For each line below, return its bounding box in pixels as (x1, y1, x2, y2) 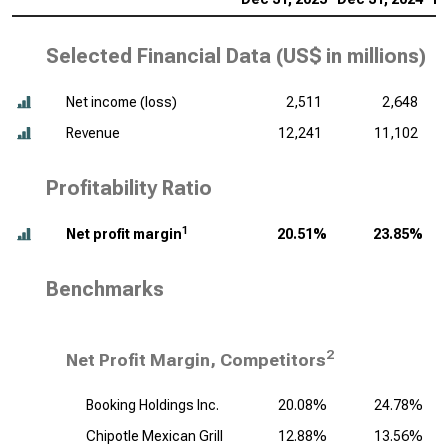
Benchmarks (46, 277, 164, 301)
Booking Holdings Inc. (86, 397, 219, 413)
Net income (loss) (66, 94, 177, 110)
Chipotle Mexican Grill (86, 428, 223, 444)
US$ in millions (283, 44, 419, 68)
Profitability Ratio (46, 176, 212, 200)
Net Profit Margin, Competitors (66, 350, 326, 370)
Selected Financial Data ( (46, 44, 283, 68)
